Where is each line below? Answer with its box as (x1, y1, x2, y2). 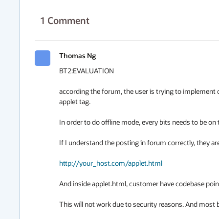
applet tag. (59, 97, 90, 106)
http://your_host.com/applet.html (59, 158, 162, 168)
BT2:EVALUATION (59, 66, 114, 75)
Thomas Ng (59, 51, 96, 60)
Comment (47, 14, 89, 26)
